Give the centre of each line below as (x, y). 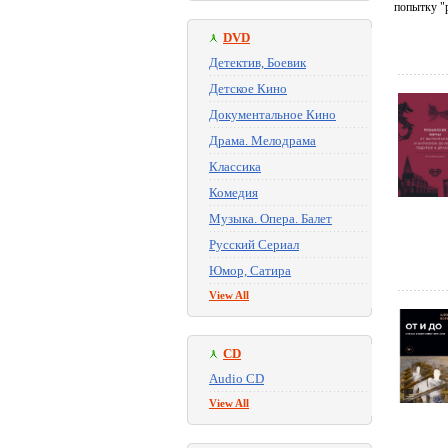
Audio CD (236, 378)
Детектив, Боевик (257, 62)
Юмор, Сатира (250, 270)
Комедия (233, 192)
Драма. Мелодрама (262, 140)
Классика (235, 166)
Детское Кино (248, 88)
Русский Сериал (254, 244)
